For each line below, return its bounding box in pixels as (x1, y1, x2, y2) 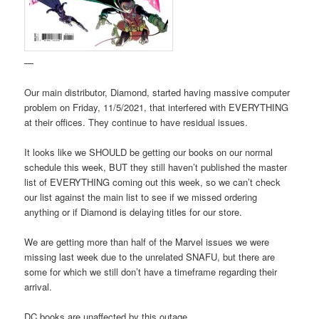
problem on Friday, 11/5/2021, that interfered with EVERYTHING (24, 100, 289, 114)
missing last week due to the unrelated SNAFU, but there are (24, 250, 276, 264)
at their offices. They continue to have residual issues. (24, 115, 249, 129)
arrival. (24, 280, 53, 294)
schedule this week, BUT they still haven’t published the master (24, 160, 288, 174)
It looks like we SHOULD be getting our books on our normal (24, 145, 273, 159)
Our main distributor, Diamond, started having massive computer (24, 85, 291, 99)
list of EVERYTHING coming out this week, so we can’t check (24, 175, 281, 189)
